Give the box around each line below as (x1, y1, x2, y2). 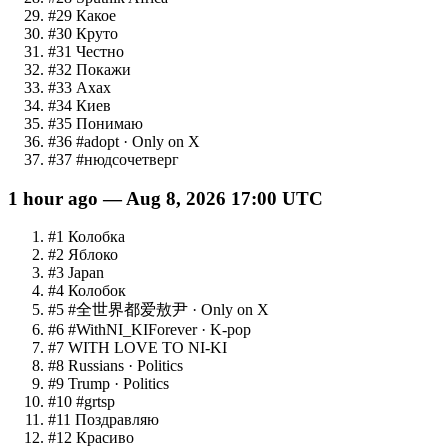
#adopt (76, 132, 119, 150)
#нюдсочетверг (76, 150, 179, 168)
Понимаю (76, 114, 143, 132)
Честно (76, 42, 124, 60)
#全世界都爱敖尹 (68, 301, 188, 319)
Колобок (68, 282, 126, 300)
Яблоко (68, 246, 118, 264)
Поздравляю (75, 411, 159, 429)
